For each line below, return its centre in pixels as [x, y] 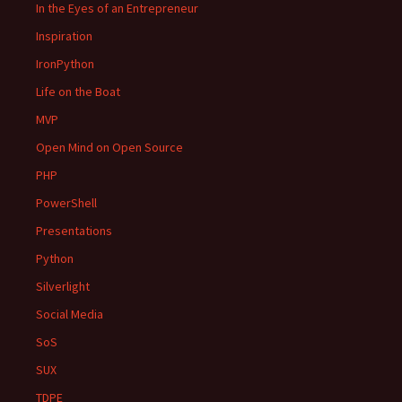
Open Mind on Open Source [109, 147]
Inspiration [64, 36]
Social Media [70, 314]
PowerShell [66, 203]
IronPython [65, 64]
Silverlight [63, 286]
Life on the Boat [78, 92]
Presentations [74, 231]
